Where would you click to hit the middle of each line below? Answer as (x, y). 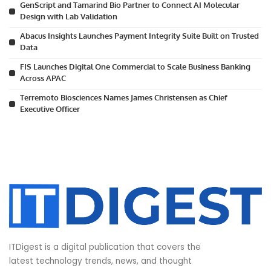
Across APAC (43, 78)
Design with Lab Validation (69, 17)
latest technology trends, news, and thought (100, 261)
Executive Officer (50, 109)
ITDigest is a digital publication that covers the (105, 247)
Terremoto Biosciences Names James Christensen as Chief (124, 98)
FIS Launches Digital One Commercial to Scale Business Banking (135, 67)
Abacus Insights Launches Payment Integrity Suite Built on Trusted (139, 36)
